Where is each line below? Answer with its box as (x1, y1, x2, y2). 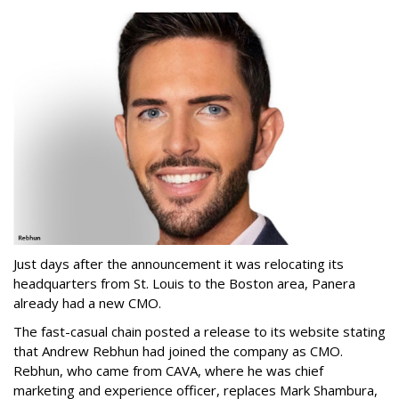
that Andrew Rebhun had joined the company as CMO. (13, 342, 343, 361)
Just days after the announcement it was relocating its (13, 255, 344, 273)
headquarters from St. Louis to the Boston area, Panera (13, 274, 355, 293)
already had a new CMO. (13, 294, 161, 313)
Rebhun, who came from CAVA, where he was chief (13, 362, 323, 380)
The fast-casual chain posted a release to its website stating (13, 322, 386, 341)
